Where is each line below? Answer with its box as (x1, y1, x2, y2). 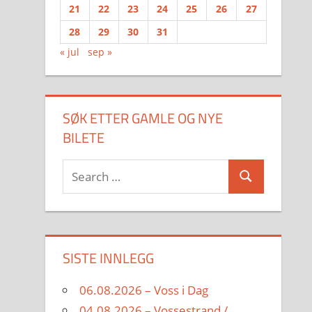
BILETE (63, 126, 105, 148)
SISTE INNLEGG (63, 247, 155, 270)
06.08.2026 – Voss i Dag (79, 282, 209, 299)
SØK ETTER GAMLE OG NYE (63, 107, 224, 129)
